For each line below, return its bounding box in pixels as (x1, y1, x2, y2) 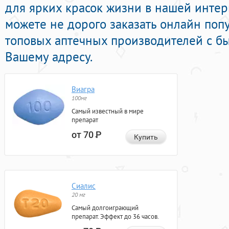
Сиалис (72, 181, 96, 191)
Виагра (72, 84, 95, 95)
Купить (134, 133, 158, 142)
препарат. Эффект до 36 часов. (72, 212, 159, 221)
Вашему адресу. (5, 49, 93, 65)
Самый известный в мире (72, 107, 144, 116)
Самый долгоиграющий (72, 203, 139, 213)
